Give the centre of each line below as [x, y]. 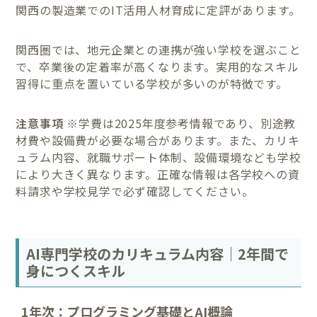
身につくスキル [76, 270]
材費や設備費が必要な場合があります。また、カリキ [158, 140]
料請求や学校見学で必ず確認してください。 [135, 191]
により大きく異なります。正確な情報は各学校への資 [158, 174]
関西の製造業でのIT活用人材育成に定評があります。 [158, 10]
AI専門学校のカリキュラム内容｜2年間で [158, 253]
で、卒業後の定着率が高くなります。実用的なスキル [157, 67]
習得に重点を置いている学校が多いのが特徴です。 [152, 84]
